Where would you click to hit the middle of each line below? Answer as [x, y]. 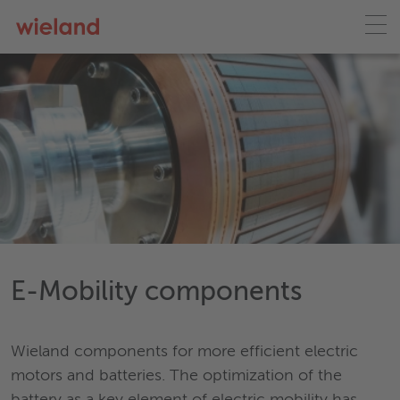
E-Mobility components [156, 293]
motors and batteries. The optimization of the [176, 376]
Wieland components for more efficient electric [184, 352]
